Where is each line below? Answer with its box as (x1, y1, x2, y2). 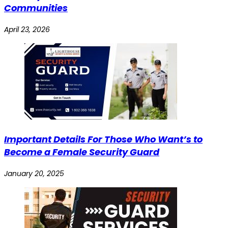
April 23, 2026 (4, 24, 50, 35)
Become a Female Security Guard (4, 146, 159, 159)
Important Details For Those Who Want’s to (4, 133, 203, 146)
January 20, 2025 (4, 168, 64, 179)
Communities (4, 2, 68, 15)
